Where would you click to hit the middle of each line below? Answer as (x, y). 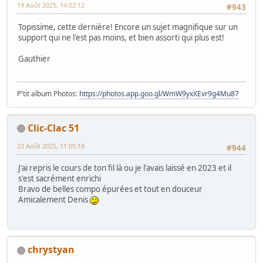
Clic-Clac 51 (53, 128)
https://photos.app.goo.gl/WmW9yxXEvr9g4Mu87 (159, 93)
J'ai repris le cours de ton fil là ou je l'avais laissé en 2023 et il (125, 168)
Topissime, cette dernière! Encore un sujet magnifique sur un (128, 27)
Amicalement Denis (54, 200)
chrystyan (51, 250)
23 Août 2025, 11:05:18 (51, 146)
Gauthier (34, 59)
